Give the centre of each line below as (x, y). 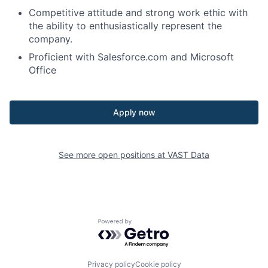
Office (42, 70)
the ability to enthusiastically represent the (125, 25)
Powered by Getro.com (150, 224)
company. (51, 39)
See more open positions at (113, 154)
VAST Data (188, 154)
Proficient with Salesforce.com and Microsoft (131, 57)
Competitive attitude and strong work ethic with (138, 12)
